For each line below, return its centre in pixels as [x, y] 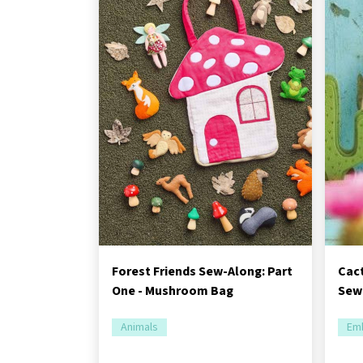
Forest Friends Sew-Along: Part [202, 271]
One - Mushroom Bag [173, 291]
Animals [140, 327]
